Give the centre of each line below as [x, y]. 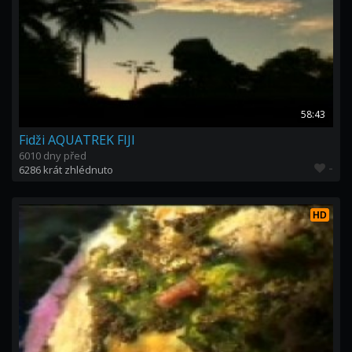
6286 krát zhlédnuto [66, 170]
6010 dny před [53, 156]
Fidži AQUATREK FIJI [77, 140]
